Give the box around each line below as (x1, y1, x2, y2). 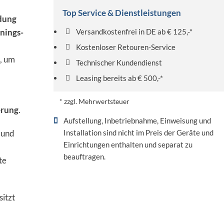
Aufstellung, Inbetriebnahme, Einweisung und (63, 116, 211, 125)
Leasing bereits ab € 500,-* (76, 73, 163, 83)
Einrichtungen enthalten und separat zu (63, 140, 192, 149)
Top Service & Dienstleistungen (62, 7, 181, 18)
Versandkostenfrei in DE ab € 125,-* (76, 27, 193, 36)
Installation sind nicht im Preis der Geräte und (63, 128, 213, 137)
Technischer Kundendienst (76, 58, 162, 67)
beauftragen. (63, 152, 105, 161)
